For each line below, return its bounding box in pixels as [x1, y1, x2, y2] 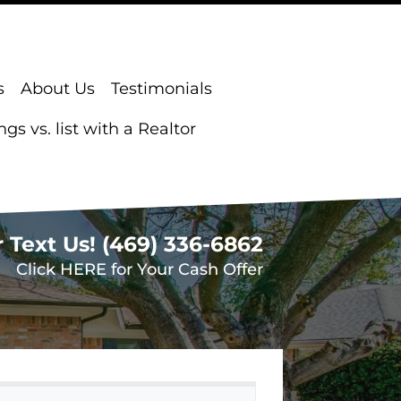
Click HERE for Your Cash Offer [15, 259, 263, 279]
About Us [21, 79, 95, 98]
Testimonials [111, 79, 212, 98]
